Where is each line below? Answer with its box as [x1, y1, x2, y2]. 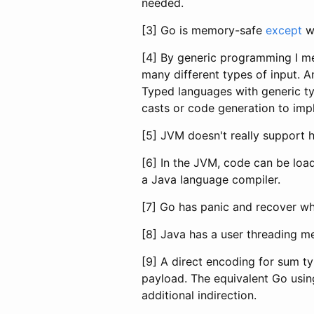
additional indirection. [142, 287, 257, 302]
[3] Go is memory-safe [142, 22, 266, 37]
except [266, 22, 302, 37]
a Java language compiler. [142, 172, 280, 186]
